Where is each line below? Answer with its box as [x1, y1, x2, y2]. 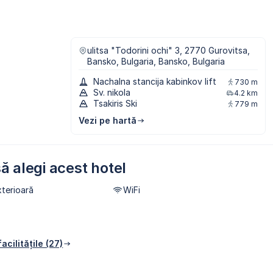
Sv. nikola [93, 87, 130, 98]
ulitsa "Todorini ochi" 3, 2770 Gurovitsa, [87, 45, 250, 56]
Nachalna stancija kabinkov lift [93, 76, 216, 87]
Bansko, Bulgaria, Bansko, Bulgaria [87, 56, 225, 67]
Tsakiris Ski [93, 98, 137, 109]
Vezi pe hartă [79, 115, 136, 126]
